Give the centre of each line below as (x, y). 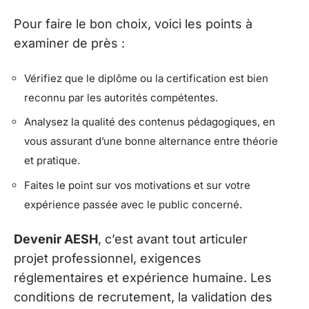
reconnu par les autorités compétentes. (121, 97)
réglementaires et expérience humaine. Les (143, 278)
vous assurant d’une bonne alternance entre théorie (151, 141)
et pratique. (52, 161)
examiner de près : (69, 43)
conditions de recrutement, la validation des (143, 297)
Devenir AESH (56, 239)
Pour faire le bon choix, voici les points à (133, 24)
